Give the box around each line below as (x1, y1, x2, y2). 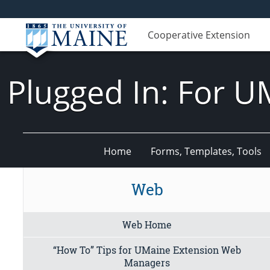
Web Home (122, 218, 172, 231)
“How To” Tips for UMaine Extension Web (53, 243, 242, 256)
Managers (124, 256, 171, 269)
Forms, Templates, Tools (150, 144, 262, 158)
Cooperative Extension (148, 28, 250, 42)
